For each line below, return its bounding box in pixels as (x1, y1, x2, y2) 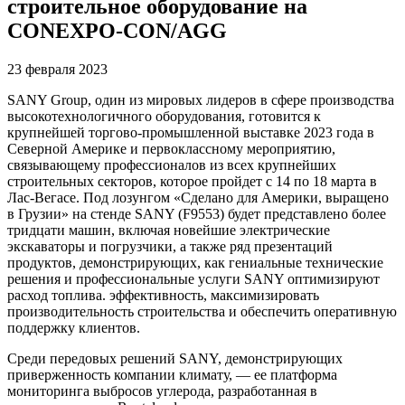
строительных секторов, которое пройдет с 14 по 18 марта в (7, 173, 377, 189)
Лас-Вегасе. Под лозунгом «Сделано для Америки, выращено (7, 189, 389, 205)
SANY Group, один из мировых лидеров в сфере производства (7, 91, 394, 108)
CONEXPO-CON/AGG (7, 19, 227, 42)
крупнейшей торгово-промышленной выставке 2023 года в (7, 124, 374, 140)
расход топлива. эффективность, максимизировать (7, 287, 319, 303)
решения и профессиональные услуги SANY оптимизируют (7, 270, 380, 287)
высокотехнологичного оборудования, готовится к (7, 108, 321, 124)
